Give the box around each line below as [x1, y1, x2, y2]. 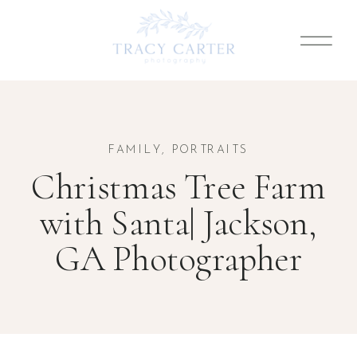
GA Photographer [54, 237, 303, 280]
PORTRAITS [171, 143, 249, 157]
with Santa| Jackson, [39, 201, 318, 245]
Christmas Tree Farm [31, 165, 326, 209]
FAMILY [108, 143, 162, 157]
